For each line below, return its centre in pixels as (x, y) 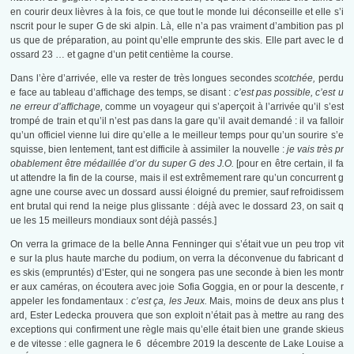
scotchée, (296, 79)
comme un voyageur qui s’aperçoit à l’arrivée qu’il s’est (224, 107)
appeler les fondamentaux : (71, 301)
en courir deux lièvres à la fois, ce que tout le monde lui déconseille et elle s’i (177, 12)
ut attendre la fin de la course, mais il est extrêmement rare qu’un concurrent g (177, 178)
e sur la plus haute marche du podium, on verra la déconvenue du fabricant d (177, 259)
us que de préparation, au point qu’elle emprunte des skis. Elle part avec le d (177, 41)
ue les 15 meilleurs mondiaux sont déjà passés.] (114, 221)
